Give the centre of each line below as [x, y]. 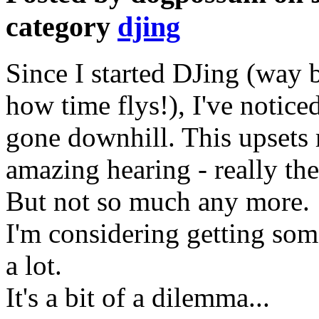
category [62, 26]
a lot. [34, 265]
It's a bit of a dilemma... [138, 297]
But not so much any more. [158, 201]
